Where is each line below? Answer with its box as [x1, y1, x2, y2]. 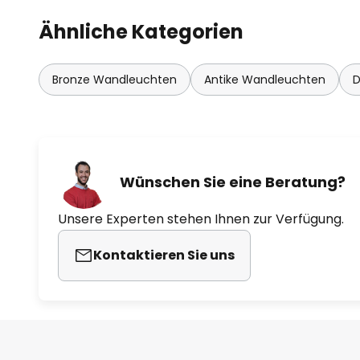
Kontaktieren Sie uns [93, 245, 235, 264]
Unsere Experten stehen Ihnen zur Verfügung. [58, 209, 344, 228]
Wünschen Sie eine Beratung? [120, 172, 346, 193]
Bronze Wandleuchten [52, 71, 177, 88]
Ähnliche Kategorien [39, 18, 243, 45]
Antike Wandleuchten [204, 71, 325, 88]
